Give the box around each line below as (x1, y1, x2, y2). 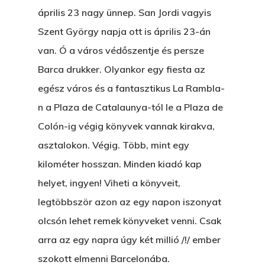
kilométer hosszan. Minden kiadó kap (38, 158, 202, 170)
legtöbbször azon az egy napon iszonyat (38, 196, 221, 208)
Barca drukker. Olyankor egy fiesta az (38, 63, 205, 75)
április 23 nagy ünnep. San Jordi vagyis (38, 7, 211, 18)
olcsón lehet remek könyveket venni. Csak (38, 215, 221, 227)
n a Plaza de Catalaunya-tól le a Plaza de (38, 101, 223, 113)
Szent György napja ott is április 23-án (38, 25, 211, 37)
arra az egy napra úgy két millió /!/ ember (38, 234, 221, 245)
